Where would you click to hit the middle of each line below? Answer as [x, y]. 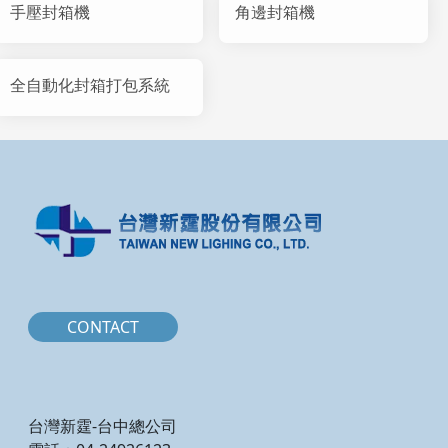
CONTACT [103, 327]
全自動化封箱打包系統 [90, 85]
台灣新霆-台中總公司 [102, 426]
